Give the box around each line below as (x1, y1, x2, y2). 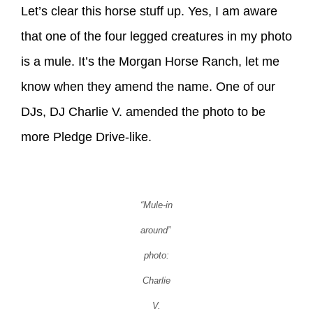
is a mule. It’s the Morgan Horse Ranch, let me (21, 54, 279, 68)
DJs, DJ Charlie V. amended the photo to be (21, 104, 265, 119)
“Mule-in (140, 200, 173, 211)
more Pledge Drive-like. (21, 129, 152, 144)
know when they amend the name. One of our (21, 79, 275, 94)
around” (140, 225, 173, 236)
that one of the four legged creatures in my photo (21, 29, 292, 43)
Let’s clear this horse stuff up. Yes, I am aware (21, 3, 277, 18)
